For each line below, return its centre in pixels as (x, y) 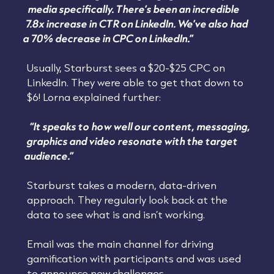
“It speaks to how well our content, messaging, (140, 126)
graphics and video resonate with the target (132, 141)
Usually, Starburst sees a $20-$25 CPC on (126, 67)
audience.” (49, 155)
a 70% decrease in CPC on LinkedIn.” (108, 38)
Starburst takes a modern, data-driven (121, 185)
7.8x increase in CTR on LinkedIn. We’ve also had (137, 23)
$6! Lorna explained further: (94, 97)
